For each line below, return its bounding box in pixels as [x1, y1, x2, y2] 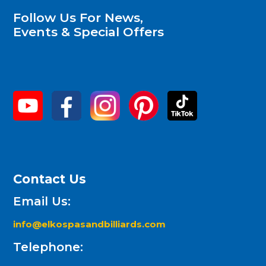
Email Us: [13, 194, 71, 208]
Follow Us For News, [13, 9, 143, 25]
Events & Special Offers [13, 24, 164, 39]
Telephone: [13, 239, 83, 254]
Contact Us [13, 171, 86, 186]
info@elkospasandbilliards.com [13, 218, 168, 230]
